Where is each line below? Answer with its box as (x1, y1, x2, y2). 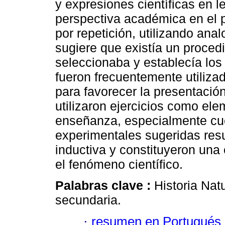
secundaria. (55, 193, 121, 207)
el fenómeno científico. (55, 157, 183, 172)
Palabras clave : (55, 178, 154, 193)
